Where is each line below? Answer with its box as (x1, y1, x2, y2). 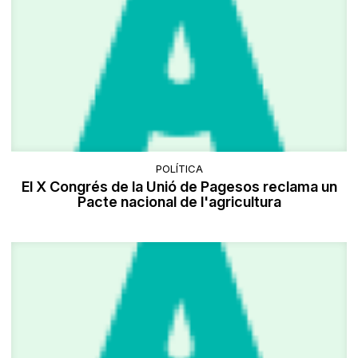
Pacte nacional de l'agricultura (77, 193, 281, 210)
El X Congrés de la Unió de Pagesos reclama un (21, 177, 337, 195)
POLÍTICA (155, 161, 203, 175)
